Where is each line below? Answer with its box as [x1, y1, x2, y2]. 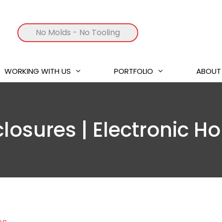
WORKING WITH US [4, 65, 71, 76]
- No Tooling [70, 27, 120, 38]
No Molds [35, 27, 71, 38]
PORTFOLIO [114, 65, 153, 76]
